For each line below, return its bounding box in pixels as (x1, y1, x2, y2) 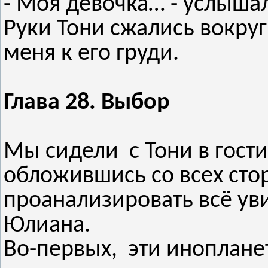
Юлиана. (4, 213, 90, 237)
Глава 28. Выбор (4, 90, 169, 115)
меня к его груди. (4, 41, 179, 66)
